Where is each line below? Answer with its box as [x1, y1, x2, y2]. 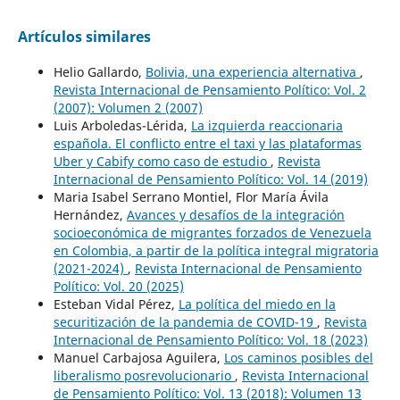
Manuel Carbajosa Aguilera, [53, 348, 224, 366]
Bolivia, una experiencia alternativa [145, 62, 360, 80]
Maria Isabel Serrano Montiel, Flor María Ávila [53, 187, 329, 205]
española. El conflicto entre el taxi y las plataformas [53, 134, 362, 152]
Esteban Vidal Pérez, [53, 295, 179, 312]
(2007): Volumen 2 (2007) [53, 98, 203, 116]
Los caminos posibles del [223, 348, 373, 366]
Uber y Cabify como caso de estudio [53, 152, 271, 170]
